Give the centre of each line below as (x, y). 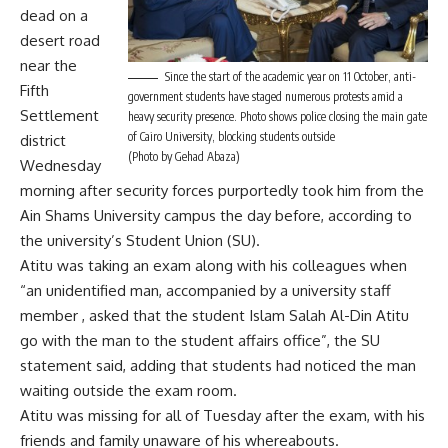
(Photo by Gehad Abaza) (184, 157)
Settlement (59, 115)
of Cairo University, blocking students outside (231, 137)
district (43, 140)
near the (48, 65)
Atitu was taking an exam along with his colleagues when (213, 265)
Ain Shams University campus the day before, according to (216, 215)
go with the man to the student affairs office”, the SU (200, 340)
